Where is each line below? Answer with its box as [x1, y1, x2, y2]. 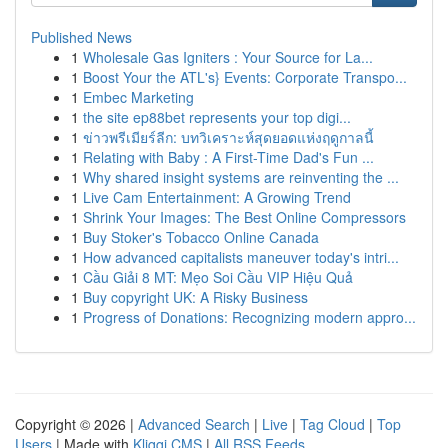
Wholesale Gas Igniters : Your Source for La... [83, 47, 373, 67]
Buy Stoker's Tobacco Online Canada [83, 227, 319, 247]
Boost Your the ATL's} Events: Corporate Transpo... [83, 67, 407, 87]
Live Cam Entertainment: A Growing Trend [83, 187, 351, 207]
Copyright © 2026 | [15, 414, 138, 434]
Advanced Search [138, 414, 250, 434]
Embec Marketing [83, 87, 194, 107]
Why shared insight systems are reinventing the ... [83, 167, 399, 187]
